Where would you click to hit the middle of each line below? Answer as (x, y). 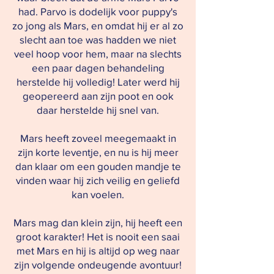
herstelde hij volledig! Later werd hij (98, 82)
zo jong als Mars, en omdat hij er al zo (98, 25)
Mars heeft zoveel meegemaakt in (98, 138)
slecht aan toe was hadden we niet (98, 39)
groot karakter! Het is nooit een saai (98, 236)
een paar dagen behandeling (98, 68)
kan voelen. (98, 194)
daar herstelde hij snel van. (98, 110)
